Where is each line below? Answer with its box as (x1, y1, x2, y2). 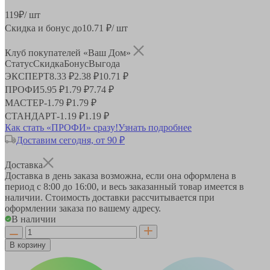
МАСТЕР (5, 97, 44, 108)
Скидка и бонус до (5, 22, 82, 33)
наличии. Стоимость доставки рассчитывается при (5, 192, 215, 202)
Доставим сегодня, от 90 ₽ (16, 134, 125, 145)
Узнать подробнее (118, 122, 192, 133)
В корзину (10, 240, 46, 250)
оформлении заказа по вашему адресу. (5, 202, 161, 213)
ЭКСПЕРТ (5, 71, 49, 81)
